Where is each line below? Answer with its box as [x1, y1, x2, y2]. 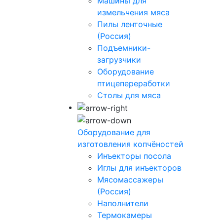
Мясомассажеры [97, 175, 163, 185]
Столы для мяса [97, 90, 161, 100]
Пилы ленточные [97, 19, 162, 29]
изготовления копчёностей [77, 139, 184, 149]
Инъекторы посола [97, 151, 171, 161]
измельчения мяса [97, 7, 170, 17]
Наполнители [97, 198, 148, 209]
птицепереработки [97, 78, 170, 88]
